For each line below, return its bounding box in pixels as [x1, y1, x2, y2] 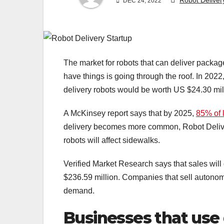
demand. [63, 186, 94, 195]
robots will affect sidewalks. [63, 136, 162, 145]
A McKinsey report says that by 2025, [63, 109, 196, 118]
